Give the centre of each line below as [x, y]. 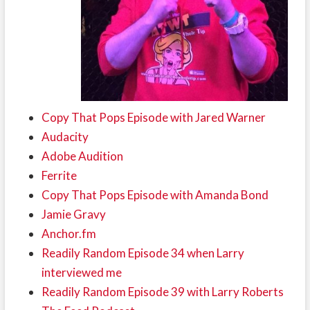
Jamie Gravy [73, 215]
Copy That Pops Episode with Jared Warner [153, 118]
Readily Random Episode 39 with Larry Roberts [162, 292]
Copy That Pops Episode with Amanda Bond [155, 195]
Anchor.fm [69, 234]
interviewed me [81, 273]
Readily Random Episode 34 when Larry [143, 253]
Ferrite [59, 176]
